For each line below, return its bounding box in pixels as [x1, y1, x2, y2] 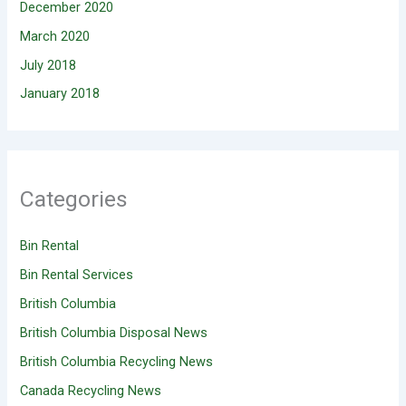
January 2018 [20, 85, 101, 102]
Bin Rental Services [20, 266, 134, 283]
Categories [20, 185, 129, 212]
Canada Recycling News [20, 382, 162, 399]
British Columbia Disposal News [20, 324, 208, 341]
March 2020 [20, 27, 91, 44]
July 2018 [20, 56, 77, 73]
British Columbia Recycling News [20, 353, 214, 370]
